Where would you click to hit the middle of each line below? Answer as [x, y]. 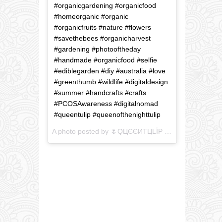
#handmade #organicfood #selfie [106, 60]
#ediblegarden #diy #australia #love [110, 71]
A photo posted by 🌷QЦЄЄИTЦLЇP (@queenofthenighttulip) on [168, 132]
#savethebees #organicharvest [102, 38]
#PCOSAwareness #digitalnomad [106, 104]
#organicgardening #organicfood [105, 6]
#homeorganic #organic [91, 17]
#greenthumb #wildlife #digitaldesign [111, 82]
